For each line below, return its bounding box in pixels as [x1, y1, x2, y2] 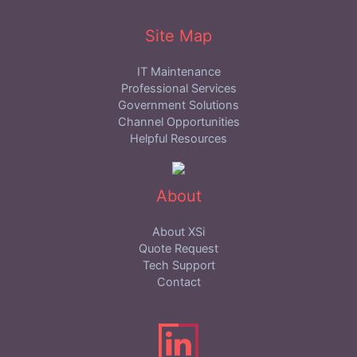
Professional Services [120, 81, 237, 96]
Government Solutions [118, 98, 239, 113]
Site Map [145, 25, 212, 45]
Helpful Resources [130, 131, 227, 147]
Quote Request [139, 241, 218, 256]
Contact [156, 274, 201, 289]
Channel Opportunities [117, 115, 240, 130]
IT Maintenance [136, 65, 221, 80]
